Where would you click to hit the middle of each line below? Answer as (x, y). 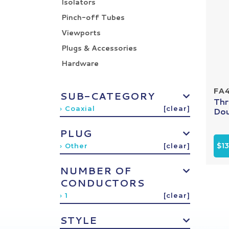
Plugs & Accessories (99, 48)
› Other (74, 146)
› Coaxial (77, 108)
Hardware (80, 63)
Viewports (81, 33)
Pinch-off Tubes (93, 17)
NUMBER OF (96, 170)
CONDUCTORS (102, 183)
